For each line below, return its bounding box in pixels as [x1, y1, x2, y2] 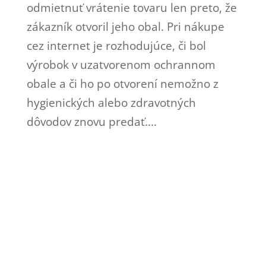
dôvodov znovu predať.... [26, 113, 157, 129]
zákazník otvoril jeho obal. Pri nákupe [26, 18, 224, 34]
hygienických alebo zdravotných [26, 94, 196, 110]
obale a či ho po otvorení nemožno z [26, 75, 218, 91]
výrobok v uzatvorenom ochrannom [26, 56, 216, 72]
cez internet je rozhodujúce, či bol [26, 37, 206, 53]
